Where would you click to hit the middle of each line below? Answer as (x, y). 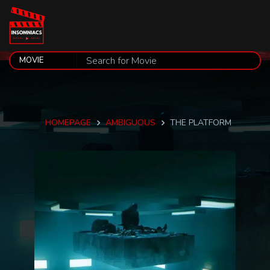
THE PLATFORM (200, 123)
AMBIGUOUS (130, 123)
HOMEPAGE (68, 123)
